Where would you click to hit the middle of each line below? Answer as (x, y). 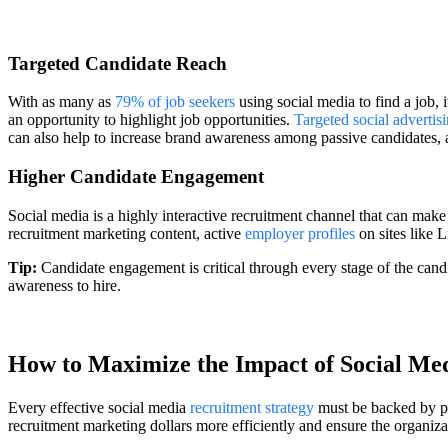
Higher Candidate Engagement (136, 177)
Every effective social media (99, 407)
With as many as (61, 102)
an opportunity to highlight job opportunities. (151, 120)
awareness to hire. (64, 285)
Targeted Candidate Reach (117, 63)
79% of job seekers (175, 102)
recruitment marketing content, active (126, 233)
